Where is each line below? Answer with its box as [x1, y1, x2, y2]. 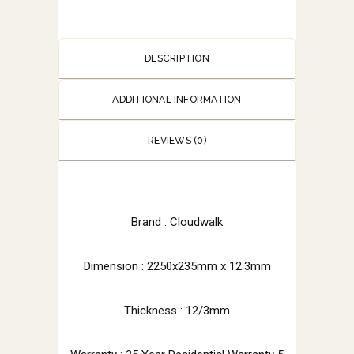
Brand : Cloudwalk [131, 214, 223, 229]
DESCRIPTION [145, 52, 209, 64]
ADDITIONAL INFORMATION [112, 93, 242, 105]
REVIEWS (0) [148, 134, 206, 146]
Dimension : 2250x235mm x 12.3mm [83, 258, 271, 273]
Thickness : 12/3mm [124, 303, 230, 318]
